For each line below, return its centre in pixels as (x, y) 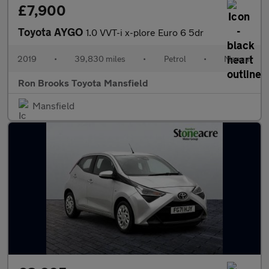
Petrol (175, 59)
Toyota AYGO (52, 32)
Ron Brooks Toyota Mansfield (83, 83)
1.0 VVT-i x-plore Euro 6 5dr (145, 32)
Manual (237, 59)
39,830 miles (100, 59)
